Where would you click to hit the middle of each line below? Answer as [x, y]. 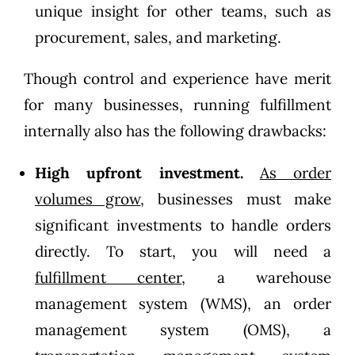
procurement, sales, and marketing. [158, 37]
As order [296, 172]
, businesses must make [236, 198]
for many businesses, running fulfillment [177, 104]
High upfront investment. [139, 172]
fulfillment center [108, 277]
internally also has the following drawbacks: [175, 130]
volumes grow [88, 198]
